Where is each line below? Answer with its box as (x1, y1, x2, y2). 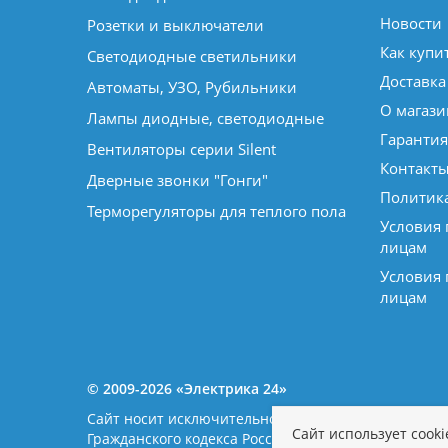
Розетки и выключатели (87, 15, 264, 35)
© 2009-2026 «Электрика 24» (87, 379, 287, 398)
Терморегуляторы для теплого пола (87, 201, 346, 221)
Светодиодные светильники (87, 46, 297, 66)
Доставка (379, 71, 446, 91)
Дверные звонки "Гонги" (87, 170, 268, 190)
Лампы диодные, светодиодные (87, 108, 324, 128)
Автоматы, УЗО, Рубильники (87, 77, 297, 97)
